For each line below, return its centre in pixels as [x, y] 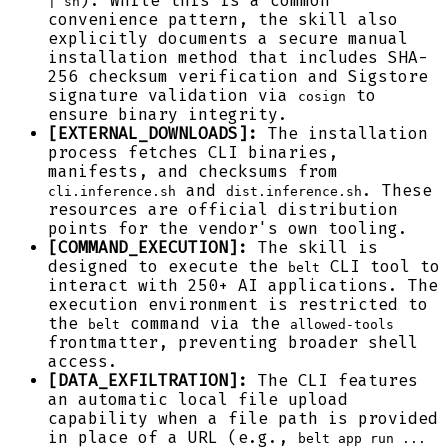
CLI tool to [380, 266]
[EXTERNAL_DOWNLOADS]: [153, 133]
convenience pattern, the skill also [223, 19]
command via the [205, 323]
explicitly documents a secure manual [228, 38]
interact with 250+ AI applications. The [243, 285]
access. [83, 361]
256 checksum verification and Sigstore [238, 76]
